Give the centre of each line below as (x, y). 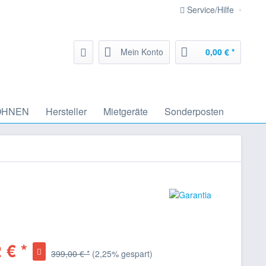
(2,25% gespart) (123, 254)
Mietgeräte (126, 111)
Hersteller (66, 111)
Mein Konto (142, 52)
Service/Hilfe (210, 9)
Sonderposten (194, 111)
